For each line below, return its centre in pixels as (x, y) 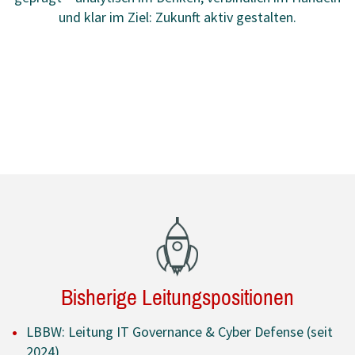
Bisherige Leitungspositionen (177, 298)
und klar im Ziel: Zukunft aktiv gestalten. (177, 17)
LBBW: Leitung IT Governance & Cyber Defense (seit (179, 332)
